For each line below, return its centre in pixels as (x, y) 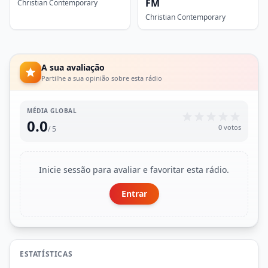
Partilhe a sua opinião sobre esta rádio (102, 78)
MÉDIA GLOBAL (52, 111)
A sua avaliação (73, 67)
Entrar (134, 194)
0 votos (230, 127)
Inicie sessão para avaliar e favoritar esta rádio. (134, 170)
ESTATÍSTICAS (46, 254)
